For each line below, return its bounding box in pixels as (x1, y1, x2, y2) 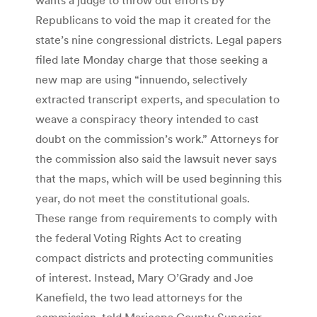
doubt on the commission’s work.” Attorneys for (35, 131, 279, 146)
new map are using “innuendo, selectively (35, 71, 248, 86)
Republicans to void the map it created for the (35, 12, 271, 27)
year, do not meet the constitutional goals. (35, 190, 250, 205)
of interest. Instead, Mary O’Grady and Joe (35, 270, 253, 284)
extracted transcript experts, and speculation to (35, 91, 279, 106)
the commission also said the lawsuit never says (35, 151, 277, 166)
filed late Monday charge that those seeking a (35, 52, 267, 67)
